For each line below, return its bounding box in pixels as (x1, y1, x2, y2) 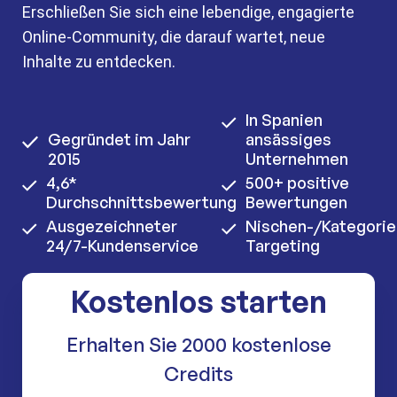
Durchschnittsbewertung (46, 192, 237, 212)
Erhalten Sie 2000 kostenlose (66, 332, 331, 356)
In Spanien (245, 110, 323, 129)
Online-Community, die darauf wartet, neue (22, 27, 325, 46)
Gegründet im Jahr (48, 129, 191, 149)
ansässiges (245, 129, 331, 149)
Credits (164, 362, 233, 385)
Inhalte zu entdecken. (22, 52, 175, 71)
